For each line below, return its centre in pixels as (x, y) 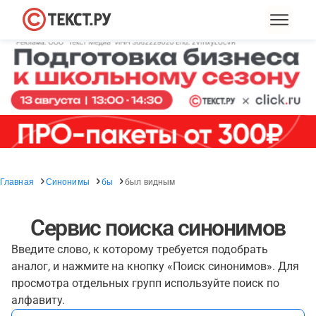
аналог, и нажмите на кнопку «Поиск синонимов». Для (155, 266)
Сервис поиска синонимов (158, 228)
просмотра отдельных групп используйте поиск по (145, 283)
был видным (150, 181)
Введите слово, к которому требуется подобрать (140, 249)
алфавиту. (38, 300)
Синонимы (67, 181)
